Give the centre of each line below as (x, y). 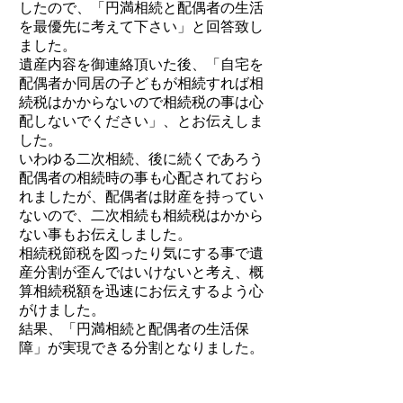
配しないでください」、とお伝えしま (141, 121)
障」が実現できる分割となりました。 (141, 348)
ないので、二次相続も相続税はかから (141, 215)
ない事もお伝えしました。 (105, 234)
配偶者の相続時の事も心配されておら (141, 178)
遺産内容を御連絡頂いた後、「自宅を (141, 64)
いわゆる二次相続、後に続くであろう (141, 159)
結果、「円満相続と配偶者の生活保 (134, 329)
